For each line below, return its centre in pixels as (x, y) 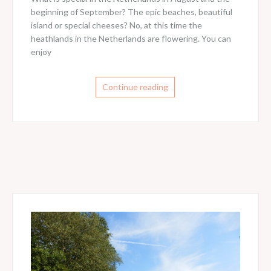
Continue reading (135, 87)
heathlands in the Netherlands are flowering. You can (131, 39)
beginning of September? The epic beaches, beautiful (131, 12)
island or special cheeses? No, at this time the (116, 25)
